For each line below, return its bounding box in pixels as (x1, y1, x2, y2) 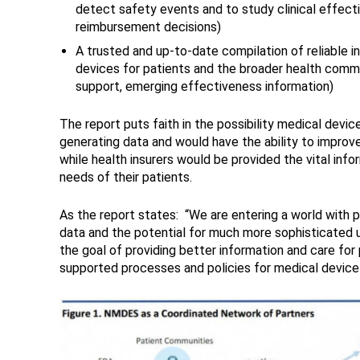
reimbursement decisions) (75, 19, 221, 35)
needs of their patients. (59, 170, 192, 186)
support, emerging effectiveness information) (75, 79, 333, 95)
